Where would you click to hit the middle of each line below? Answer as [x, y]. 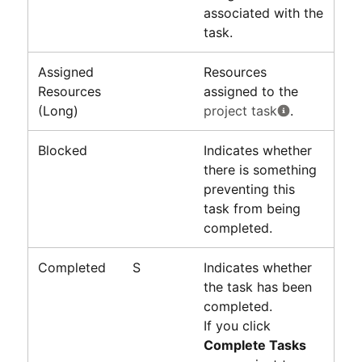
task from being [252, 208]
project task [240, 110]
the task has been [257, 286]
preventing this [249, 189]
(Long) [58, 110]
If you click [237, 325]
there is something [260, 169]
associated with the [263, 13]
